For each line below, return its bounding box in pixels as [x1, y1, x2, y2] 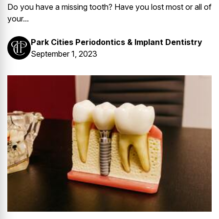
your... [7, 14, 29, 24]
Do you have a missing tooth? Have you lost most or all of [7, 2, 212, 12]
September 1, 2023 [31, 49, 97, 59]
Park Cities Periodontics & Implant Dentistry [31, 37, 202, 47]
